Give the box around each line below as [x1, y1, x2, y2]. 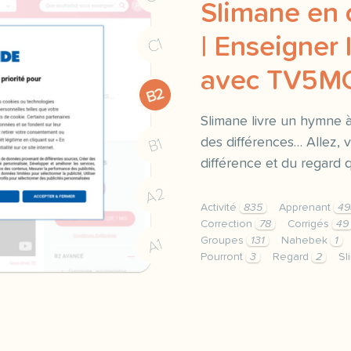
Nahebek [281, 235, 331, 246]
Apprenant [279, 202, 334, 213]
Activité [201, 202, 240, 213]
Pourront [201, 251, 246, 262]
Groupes [201, 235, 247, 246]
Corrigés [288, 219, 332, 230]
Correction [201, 219, 255, 230]
